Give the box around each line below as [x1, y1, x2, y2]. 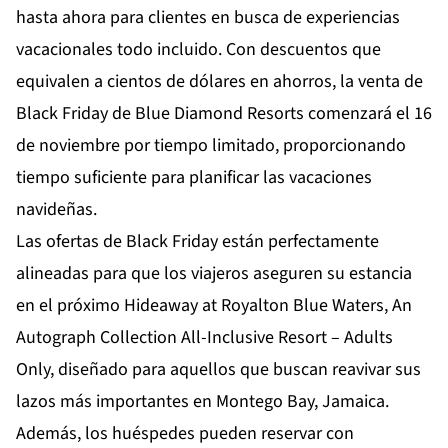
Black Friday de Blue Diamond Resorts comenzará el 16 [16, 101, 432, 127]
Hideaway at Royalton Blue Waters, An [124, 293, 412, 319]
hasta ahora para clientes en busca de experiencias [16, 5, 400, 31]
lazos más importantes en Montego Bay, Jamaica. [16, 389, 389, 415]
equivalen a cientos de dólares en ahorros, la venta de [16, 69, 423, 95]
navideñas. [16, 197, 97, 223]
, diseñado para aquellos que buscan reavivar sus [50, 357, 421, 383]
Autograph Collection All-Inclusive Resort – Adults [16, 325, 393, 351]
